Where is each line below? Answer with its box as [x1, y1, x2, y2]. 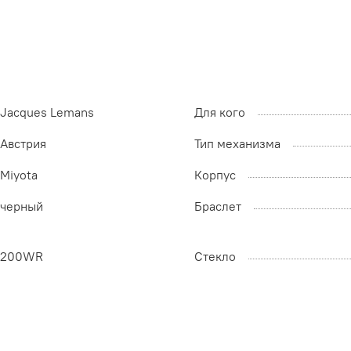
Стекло [194, 248, 236, 265]
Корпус [194, 167, 236, 183]
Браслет [194, 198, 241, 215]
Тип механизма [194, 136, 280, 152]
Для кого [194, 104, 245, 121]
